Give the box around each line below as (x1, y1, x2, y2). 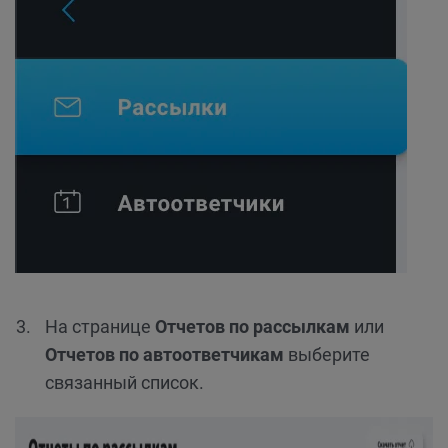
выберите (284, 344, 370, 366)
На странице (45, 316, 155, 338)
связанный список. (45, 372, 204, 394)
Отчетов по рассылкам (155, 316, 350, 338)
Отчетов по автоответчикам (45, 344, 284, 366)
